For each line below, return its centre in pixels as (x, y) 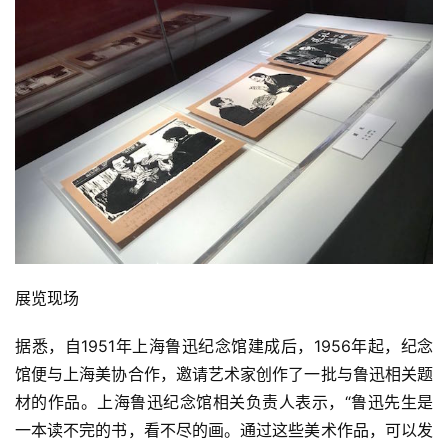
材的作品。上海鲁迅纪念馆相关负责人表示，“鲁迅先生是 (224, 402)
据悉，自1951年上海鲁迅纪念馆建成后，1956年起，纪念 (224, 346)
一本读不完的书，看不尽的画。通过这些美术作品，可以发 (224, 430)
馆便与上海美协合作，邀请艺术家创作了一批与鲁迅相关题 (224, 374)
